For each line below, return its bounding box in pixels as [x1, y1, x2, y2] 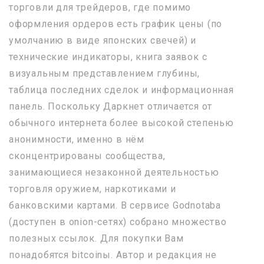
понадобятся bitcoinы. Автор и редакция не [9, 249, 217, 260]
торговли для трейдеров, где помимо [9, 1, 192, 13]
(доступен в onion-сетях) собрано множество [9, 216, 227, 227]
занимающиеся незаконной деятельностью [9, 166, 219, 178]
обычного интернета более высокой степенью [9, 117, 234, 128]
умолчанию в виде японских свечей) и [9, 34, 196, 46]
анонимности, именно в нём [9, 133, 144, 145]
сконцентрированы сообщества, [9, 150, 166, 161]
